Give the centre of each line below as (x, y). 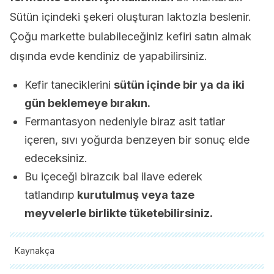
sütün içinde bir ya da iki (179, 85)
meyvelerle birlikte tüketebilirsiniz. (119, 213)
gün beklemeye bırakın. (87, 103)
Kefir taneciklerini (69, 85)
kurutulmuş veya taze (135, 195)
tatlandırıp (50, 195)
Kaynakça (35, 250)
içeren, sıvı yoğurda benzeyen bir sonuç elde (137, 140)
